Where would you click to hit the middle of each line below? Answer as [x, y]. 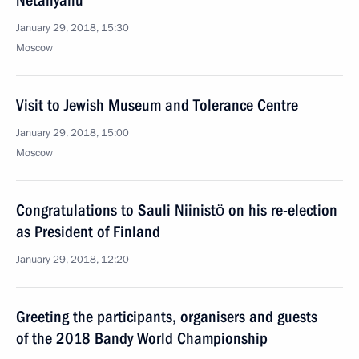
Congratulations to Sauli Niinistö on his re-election [177, 210]
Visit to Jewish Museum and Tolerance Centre [157, 105]
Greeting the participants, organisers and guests [167, 317]
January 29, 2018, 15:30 [73, 28]
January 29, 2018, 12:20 [73, 260]
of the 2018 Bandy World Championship [142, 338]
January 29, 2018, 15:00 [73, 133]
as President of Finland [88, 232]
